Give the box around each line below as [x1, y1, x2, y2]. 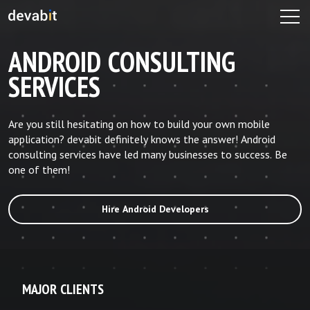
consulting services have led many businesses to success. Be [8, 149, 287, 161]
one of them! [8, 164, 70, 176]
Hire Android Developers [101, 204, 209, 215]
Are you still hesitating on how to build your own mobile [8, 118, 270, 130]
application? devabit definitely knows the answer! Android [8, 134, 275, 145]
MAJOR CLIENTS [22, 282, 104, 297]
